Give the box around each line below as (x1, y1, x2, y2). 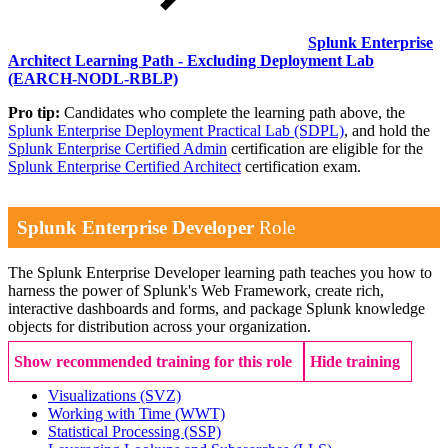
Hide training (310, 353, 401, 371)
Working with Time (48, 405, 175, 423)
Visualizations (48, 387, 140, 405)
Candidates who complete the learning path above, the (60, 104, 405, 122)
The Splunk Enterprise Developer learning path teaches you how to (8, 264, 432, 282)
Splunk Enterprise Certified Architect (8, 158, 241, 176)
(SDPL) (294, 122, 344, 140)
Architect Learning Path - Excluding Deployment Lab (8, 52, 374, 70)
